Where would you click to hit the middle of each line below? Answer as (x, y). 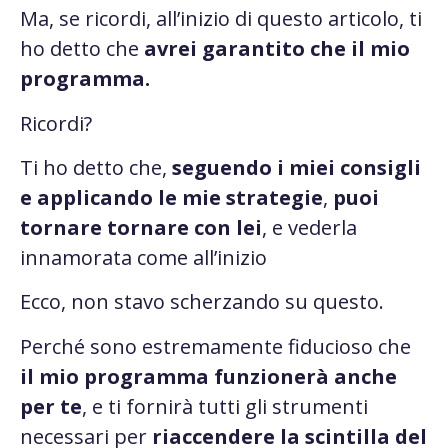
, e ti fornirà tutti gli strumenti (225, 406)
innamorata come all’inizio (143, 257)
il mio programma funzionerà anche (208, 376)
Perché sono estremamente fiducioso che (215, 346)
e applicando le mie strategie (171, 197)
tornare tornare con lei (141, 227)
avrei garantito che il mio (277, 49)
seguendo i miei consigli (294, 167)
